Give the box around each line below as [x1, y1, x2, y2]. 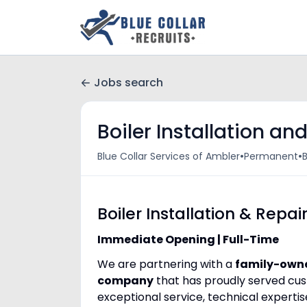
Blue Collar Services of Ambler [97, 149, 240, 163]
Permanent [244, 149, 298, 163]
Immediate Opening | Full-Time [97, 232, 279, 247]
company [97, 273, 153, 288]
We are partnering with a [97, 256, 235, 272]
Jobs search [94, 75, 163, 90]
